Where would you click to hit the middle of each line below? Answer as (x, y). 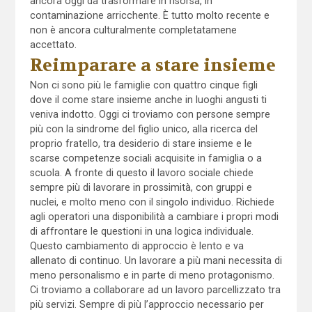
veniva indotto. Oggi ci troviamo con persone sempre (150, 114)
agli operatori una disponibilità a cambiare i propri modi (154, 216)
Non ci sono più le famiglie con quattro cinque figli (143, 85)
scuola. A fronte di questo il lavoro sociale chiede (141, 172)
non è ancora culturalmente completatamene (133, 30)
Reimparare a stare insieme (153, 65)
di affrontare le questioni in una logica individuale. (141, 231)
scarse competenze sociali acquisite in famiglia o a (146, 158)
